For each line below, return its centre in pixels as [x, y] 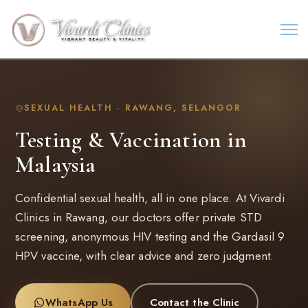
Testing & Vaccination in [131, 140]
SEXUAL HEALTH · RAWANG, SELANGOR [132, 108]
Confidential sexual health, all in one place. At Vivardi [150, 198]
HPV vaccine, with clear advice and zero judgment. [144, 256]
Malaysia [56, 165]
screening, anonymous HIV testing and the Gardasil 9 [150, 236]
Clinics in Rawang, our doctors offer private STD [139, 217]
